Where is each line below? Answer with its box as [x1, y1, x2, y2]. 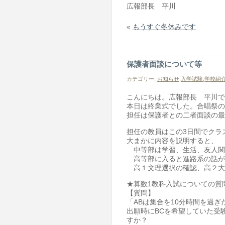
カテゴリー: [127, 75, 157, 82]
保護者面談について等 [127, 59, 202, 68]
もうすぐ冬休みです [133, 22, 196, 31]
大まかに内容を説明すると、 [127, 136, 218, 145]
